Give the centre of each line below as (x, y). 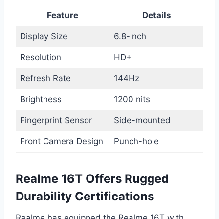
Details (156, 15)
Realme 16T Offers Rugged (92, 178)
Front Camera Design (61, 141)
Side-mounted (142, 120)
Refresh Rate (45, 78)
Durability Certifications (85, 196)
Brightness (41, 99)
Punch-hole (136, 141)
